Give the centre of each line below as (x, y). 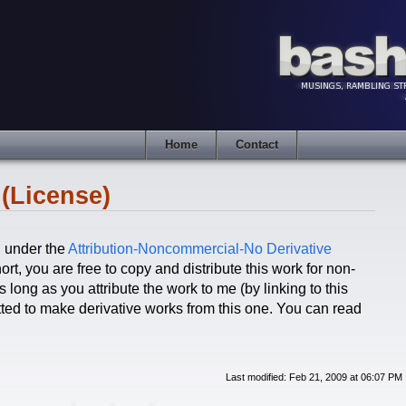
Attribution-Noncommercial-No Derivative (200, 249)
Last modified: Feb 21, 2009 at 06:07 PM (314, 377)
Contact (256, 145)
